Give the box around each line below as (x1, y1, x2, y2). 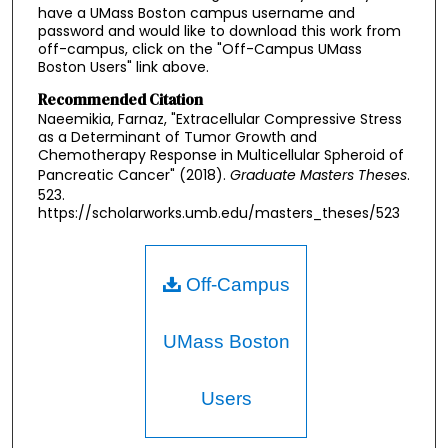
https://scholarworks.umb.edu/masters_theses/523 (37, 203, 400, 224)
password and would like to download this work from (37, 21, 401, 42)
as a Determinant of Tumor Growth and (37, 127, 317, 148)
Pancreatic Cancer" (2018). (37, 165, 230, 186)
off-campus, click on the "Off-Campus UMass (37, 39, 362, 60)
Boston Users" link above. (37, 57, 209, 78)
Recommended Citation (37, 89, 203, 111)
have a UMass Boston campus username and (37, 3, 355, 24)
